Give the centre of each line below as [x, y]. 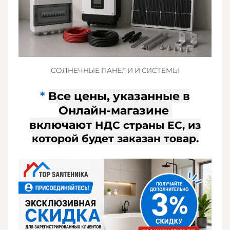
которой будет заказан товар [114, 139]
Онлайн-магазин [110, 111]
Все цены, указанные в [119, 96]
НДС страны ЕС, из [148, 125]
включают [62, 125]
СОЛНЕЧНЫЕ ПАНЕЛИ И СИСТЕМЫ [115, 71]
